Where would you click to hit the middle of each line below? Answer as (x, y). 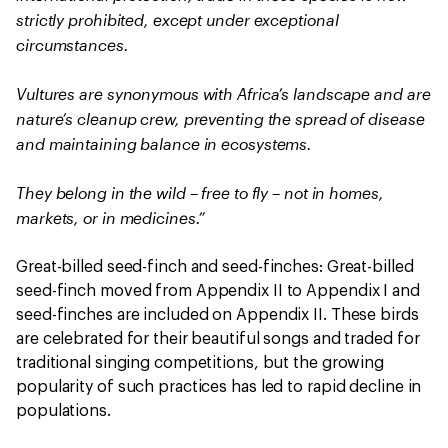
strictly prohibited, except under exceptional (177, 19)
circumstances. (76, 44)
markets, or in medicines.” (113, 217)
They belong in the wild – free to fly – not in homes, (200, 192)
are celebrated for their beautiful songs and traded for (218, 339)
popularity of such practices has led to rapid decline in (219, 387)
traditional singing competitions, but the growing (200, 363)
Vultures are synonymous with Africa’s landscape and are (223, 93)
